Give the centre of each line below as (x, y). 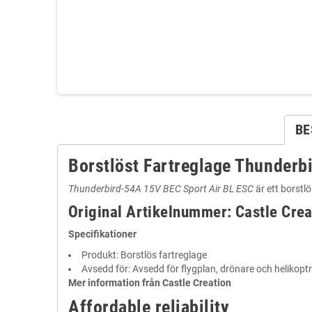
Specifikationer (102, 234)
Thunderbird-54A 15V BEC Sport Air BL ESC (161, 189)
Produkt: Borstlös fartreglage (144, 255)
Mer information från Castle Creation (150, 283)
